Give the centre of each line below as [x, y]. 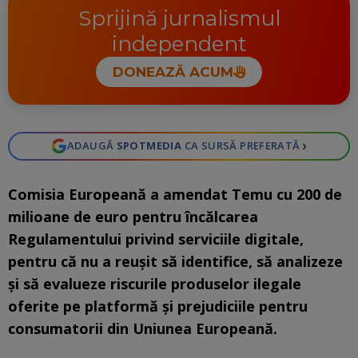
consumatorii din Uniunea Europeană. [143, 328]
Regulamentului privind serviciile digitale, [156, 239]
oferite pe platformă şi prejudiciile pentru [158, 306]
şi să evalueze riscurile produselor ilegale [155, 283]
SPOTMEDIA [149, 146]
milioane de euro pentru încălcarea [133, 216]
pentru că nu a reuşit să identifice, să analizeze [175, 261]
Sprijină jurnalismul [179, 19]
